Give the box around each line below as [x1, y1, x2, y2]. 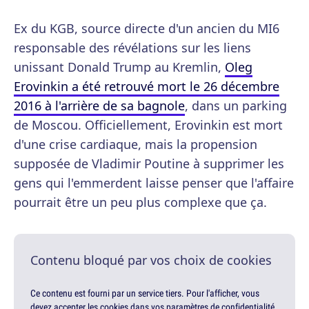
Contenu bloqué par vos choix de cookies [30, 252, 272, 269]
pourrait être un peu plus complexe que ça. [14, 194, 267, 211]
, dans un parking [185, 97, 287, 114]
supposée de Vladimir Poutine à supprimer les [14, 155, 284, 172]
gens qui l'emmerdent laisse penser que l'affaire [14, 175, 294, 192]
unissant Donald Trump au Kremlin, [14, 59, 225, 76]
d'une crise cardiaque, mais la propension [14, 136, 257, 153]
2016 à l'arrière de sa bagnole [14, 97, 185, 114]
